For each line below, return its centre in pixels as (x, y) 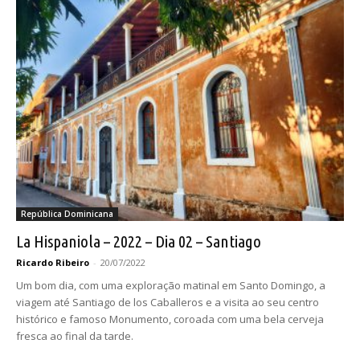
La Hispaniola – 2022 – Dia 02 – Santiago (139, 241)
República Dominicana (67, 213)
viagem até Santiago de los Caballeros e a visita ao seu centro (168, 302)
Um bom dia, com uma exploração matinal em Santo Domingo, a (171, 285)
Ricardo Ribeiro (53, 262)
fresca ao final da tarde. (75, 335)
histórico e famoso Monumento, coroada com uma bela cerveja (170, 319)
